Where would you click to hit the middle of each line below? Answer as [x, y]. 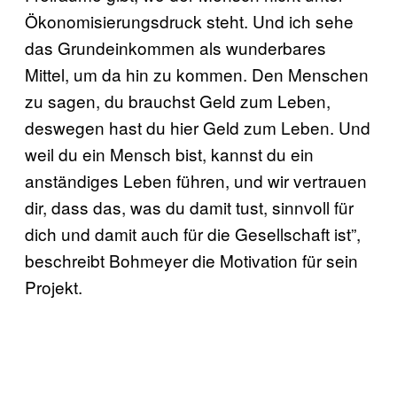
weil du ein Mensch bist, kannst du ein [169, 153]
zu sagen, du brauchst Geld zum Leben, [178, 100]
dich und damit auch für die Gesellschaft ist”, [193, 233]
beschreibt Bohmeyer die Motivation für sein [191, 260]
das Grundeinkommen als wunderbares [175, 47]
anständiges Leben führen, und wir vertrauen [196, 180]
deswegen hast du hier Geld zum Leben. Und [198, 127]
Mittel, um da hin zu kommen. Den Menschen [197, 74]
